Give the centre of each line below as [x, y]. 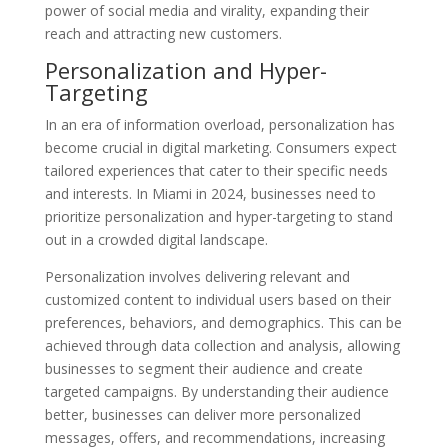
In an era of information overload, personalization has [219, 124]
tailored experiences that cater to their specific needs [216, 170]
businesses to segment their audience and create [203, 368]
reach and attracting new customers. [163, 33]
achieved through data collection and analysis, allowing [222, 345]
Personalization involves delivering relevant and [197, 276]
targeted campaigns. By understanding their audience [216, 391]
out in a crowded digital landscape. [156, 239]
